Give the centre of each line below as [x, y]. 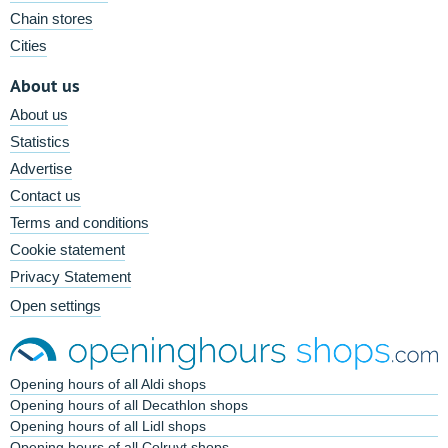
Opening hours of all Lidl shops [108, 426]
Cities [28, 45]
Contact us [45, 195]
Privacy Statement [70, 276]
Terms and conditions [79, 222]
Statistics [40, 141]
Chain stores [51, 18]
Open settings [55, 305]
